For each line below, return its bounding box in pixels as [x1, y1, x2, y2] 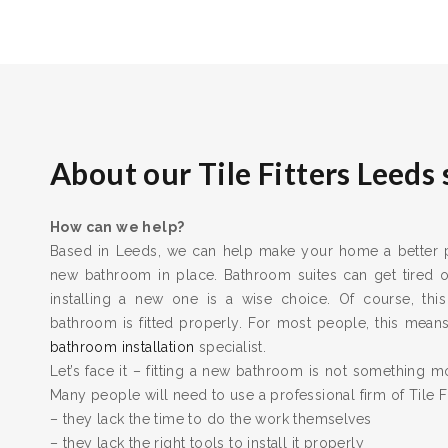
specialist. [194, 338, 267, 355]
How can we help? [50, 218, 185, 235]
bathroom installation [50, 338, 195, 355]
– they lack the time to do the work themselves [50, 410, 372, 427]
